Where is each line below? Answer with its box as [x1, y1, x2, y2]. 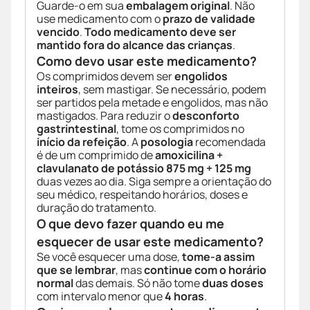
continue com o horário [144, 262, 266, 278]
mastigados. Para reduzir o [37, 108, 172, 124]
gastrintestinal [37, 121, 116, 137]
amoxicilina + [155, 147, 223, 163]
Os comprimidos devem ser [37, 69, 174, 84]
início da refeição [37, 134, 127, 150]
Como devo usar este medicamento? [37, 53, 257, 70]
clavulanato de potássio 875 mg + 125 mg [37, 161, 251, 176]
